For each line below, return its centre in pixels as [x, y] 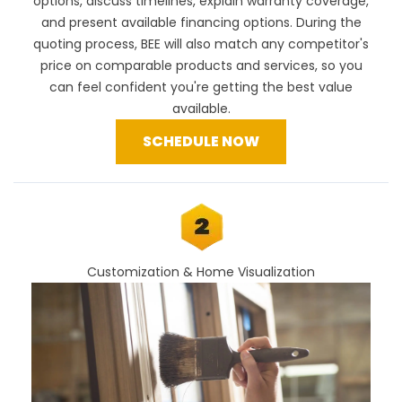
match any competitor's [292, 44]
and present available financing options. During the [201, 22]
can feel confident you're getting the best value [201, 87]
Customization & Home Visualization [201, 271]
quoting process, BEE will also [124, 44]
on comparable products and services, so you [217, 65]
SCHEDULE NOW [201, 141]
